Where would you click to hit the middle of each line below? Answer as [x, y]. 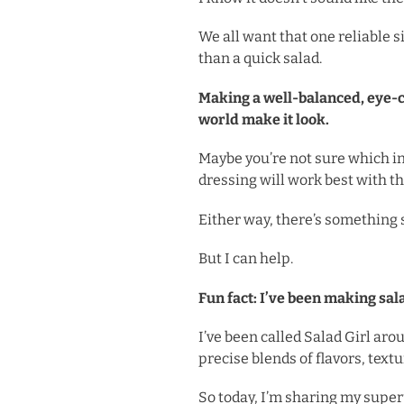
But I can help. [246, 259]
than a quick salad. [261, 59]
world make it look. [267, 119]
